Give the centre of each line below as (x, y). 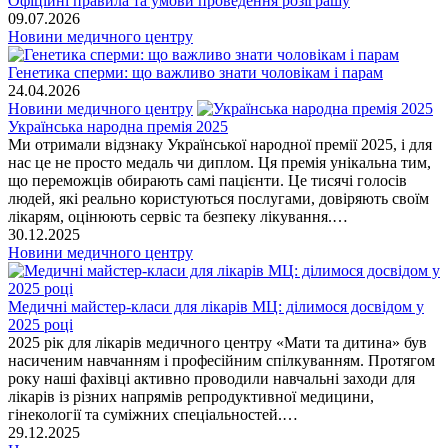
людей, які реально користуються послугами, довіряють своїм (218, 198)
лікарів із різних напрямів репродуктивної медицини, (191, 396)
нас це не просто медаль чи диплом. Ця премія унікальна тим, (219, 162)
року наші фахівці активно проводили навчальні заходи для (211, 378)
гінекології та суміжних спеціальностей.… (153, 414)
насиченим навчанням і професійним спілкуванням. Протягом (221, 360)
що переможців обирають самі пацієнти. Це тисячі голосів (207, 180)
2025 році (40, 324)
